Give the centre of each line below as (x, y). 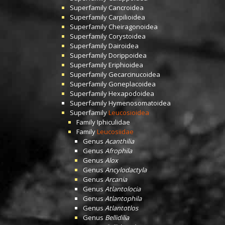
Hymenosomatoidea (140, 103)
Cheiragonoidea (133, 27)
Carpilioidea (127, 17)
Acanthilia (120, 141)
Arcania (116, 179)
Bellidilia (117, 217)
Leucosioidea (129, 113)
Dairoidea (124, 46)
